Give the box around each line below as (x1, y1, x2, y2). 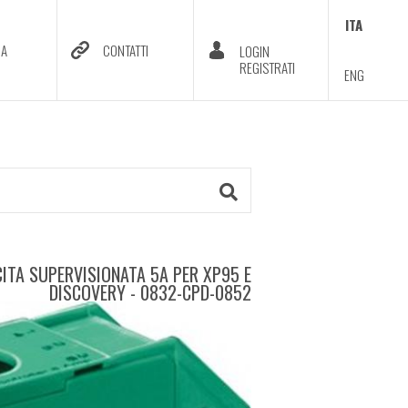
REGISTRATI (239, 57, 295, 77)
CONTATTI (103, 40, 149, 60)
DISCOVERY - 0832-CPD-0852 (49, 279, 251, 306)
